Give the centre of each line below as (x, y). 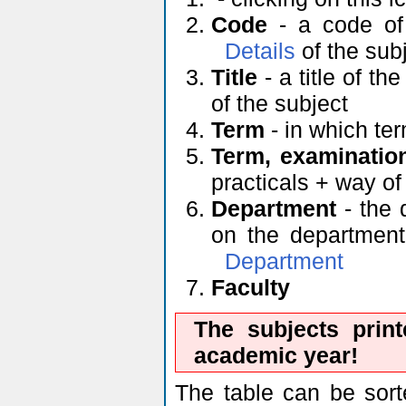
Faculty (251, 288)
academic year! (276, 356)
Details (260, 51)
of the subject (280, 104)
